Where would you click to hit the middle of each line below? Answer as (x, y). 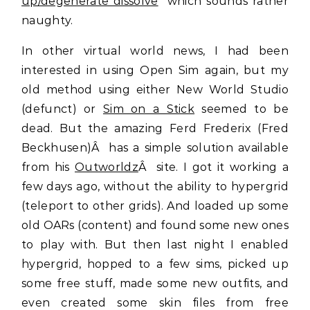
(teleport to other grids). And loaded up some (155, 206)
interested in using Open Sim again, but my (155, 70)
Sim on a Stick (149, 109)
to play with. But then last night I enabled (155, 245)
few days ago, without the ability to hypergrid (155, 186)
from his (48, 167)
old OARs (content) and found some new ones (155, 225)
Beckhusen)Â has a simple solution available (155, 148)
